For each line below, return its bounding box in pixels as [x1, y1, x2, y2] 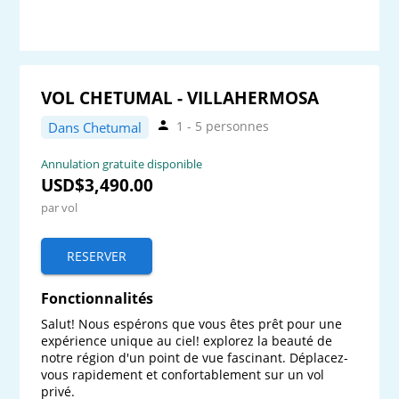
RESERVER [67, 248, 127, 265]
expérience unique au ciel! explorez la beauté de [41, 332, 337, 350]
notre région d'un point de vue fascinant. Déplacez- [41, 349, 349, 367]
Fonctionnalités [41, 289, 154, 309]
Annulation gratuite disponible [41, 156, 203, 173]
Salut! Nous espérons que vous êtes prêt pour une [41, 315, 346, 333]
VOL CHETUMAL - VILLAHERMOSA [41, 86, 320, 109]
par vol [41, 199, 78, 216]
